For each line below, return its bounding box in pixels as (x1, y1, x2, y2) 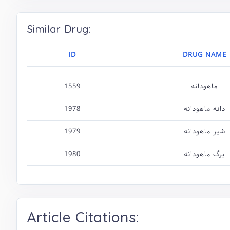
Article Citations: (27, 208, 139, 226)
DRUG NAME (182, 50, 226, 60)
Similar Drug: (27, 23, 91, 35)
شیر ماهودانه (183, 126, 225, 137)
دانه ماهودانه (183, 104, 225, 114)
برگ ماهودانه (184, 149, 225, 159)
